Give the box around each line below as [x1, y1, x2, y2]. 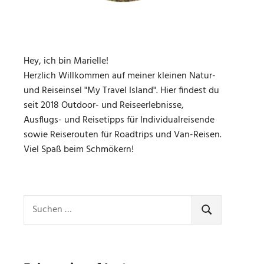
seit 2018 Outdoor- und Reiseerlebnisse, [24, 98, 184, 113]
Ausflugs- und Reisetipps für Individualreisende [24, 113, 214, 128]
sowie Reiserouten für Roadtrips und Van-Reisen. [24, 127, 222, 143]
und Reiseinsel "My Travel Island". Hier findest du [24, 83, 219, 98]
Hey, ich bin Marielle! [24, 54, 108, 69]
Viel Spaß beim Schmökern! [24, 142, 134, 157]
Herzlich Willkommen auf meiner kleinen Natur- [24, 68, 216, 84]
